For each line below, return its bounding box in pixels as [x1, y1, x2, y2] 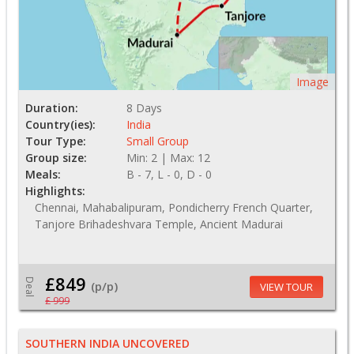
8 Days [126, 100, 162, 116]
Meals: [25, 167, 61, 183]
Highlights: [25, 183, 85, 199]
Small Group [126, 134, 189, 149]
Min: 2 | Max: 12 [126, 150, 210, 166]
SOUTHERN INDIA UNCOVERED [25, 336, 190, 352]
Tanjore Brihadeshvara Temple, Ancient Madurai [35, 217, 283, 232]
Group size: [25, 150, 87, 166]
